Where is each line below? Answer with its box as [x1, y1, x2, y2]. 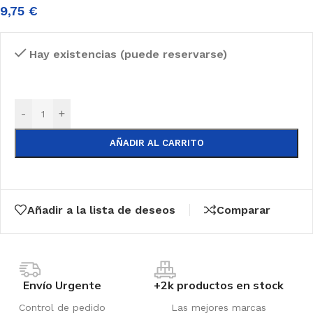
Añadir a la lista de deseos [27, 203, 175, 217]
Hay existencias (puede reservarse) [29, 47, 227, 61]
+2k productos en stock [154, 278, 284, 292]
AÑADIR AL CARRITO [109, 137, 204, 148]
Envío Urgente [23, 278, 101, 292]
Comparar [217, 203, 270, 217]
